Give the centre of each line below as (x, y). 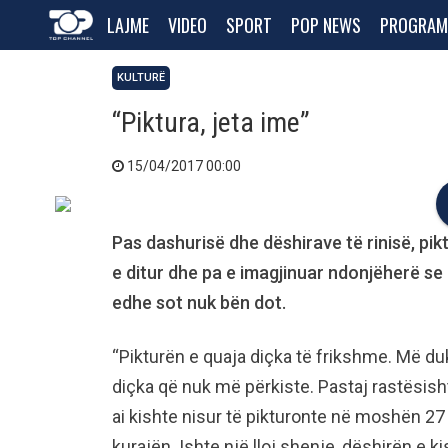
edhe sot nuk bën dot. (199, 302)
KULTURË (141, 77)
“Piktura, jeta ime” (211, 122)
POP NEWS (326, 25)
